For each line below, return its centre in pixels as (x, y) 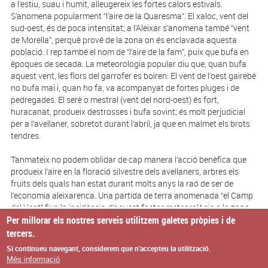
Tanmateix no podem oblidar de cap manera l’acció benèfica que (128, 159)
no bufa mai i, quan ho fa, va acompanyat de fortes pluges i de (125, 88)
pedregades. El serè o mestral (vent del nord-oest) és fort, (115, 100)
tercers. (21, 233)
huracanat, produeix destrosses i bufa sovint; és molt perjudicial (128, 112)
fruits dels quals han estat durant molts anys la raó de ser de (122, 183)
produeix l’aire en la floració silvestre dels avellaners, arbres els (124, 171)
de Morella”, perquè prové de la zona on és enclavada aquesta (124, 40)
